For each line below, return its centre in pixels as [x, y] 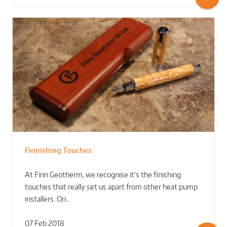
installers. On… [48, 199]
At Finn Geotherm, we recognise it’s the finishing [103, 174]
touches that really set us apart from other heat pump [111, 186]
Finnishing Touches [58, 150]
